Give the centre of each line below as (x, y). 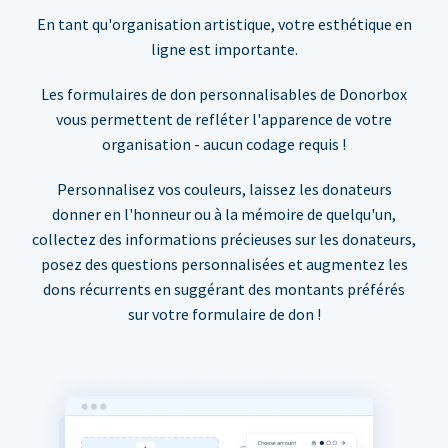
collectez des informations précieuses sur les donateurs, (224, 239)
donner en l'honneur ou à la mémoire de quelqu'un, (224, 214)
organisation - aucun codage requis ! (224, 144)
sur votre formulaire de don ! (224, 314)
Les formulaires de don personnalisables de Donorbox (224, 94)
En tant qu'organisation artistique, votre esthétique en (224, 24)
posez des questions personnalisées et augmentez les (224, 264)
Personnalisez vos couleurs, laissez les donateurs (224, 189)
